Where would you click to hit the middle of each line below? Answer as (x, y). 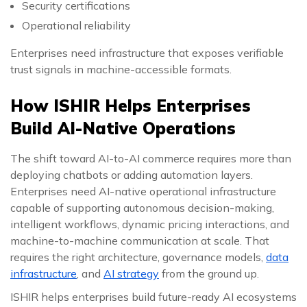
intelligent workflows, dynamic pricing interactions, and (150, 224)
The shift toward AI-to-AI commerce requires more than (151, 158)
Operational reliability (76, 25)
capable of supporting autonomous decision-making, (142, 208)
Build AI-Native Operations (123, 128)
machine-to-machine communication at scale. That (140, 241)
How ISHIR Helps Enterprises (131, 106)
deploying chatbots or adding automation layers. (132, 175)
